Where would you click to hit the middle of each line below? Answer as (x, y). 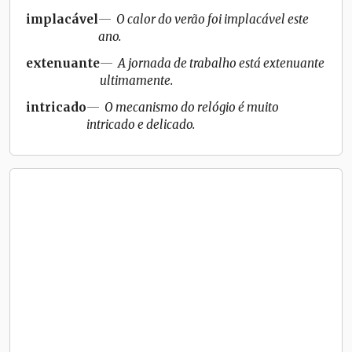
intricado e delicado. (141, 124)
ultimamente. (136, 80)
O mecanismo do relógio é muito (192, 107)
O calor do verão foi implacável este (213, 19)
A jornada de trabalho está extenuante (221, 63)
